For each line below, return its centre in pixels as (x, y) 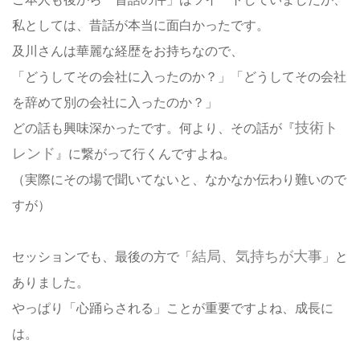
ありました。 (51, 282)
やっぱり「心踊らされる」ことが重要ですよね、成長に (173, 308)
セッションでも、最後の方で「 (102, 256)
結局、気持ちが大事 (257, 256)
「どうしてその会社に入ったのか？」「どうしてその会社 (179, 76)
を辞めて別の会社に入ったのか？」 (115, 102)
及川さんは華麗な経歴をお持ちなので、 (128, 51)
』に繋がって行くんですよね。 (145, 153)
